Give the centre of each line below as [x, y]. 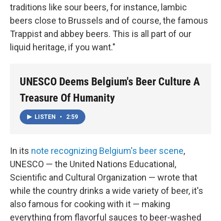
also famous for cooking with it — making [90, 204]
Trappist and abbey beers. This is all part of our [101, 34]
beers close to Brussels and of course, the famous [109, 20]
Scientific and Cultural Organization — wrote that [104, 177]
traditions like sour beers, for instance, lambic [98, 7]
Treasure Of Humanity [67, 98]
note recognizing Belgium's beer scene [107, 150]
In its [20, 150]
